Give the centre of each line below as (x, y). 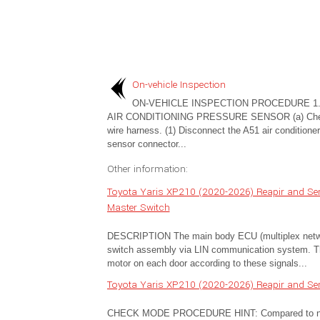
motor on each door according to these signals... (207, 263)
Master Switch (138, 207)
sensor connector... (146, 144)
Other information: (147, 169)
